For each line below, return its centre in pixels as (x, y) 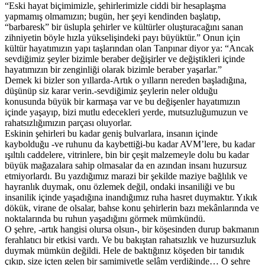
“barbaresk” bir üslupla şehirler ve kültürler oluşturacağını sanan (124, 27)
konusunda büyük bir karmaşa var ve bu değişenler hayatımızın (122, 102)
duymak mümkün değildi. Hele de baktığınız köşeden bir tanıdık (125, 251)
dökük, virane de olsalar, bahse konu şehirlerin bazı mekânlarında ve (132, 208)
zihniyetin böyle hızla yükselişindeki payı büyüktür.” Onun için (122, 38)
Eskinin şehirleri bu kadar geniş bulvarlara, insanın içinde (111, 134)
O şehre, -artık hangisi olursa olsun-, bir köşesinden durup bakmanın (132, 230)
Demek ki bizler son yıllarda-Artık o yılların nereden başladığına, (126, 80)
